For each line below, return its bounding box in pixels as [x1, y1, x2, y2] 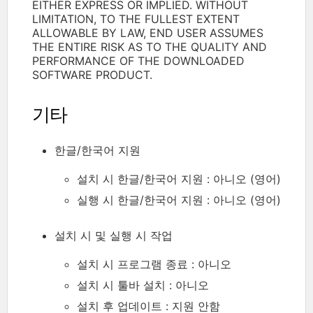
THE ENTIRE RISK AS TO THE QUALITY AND [32, 39, 267, 54]
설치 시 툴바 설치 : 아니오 [77, 277, 209, 292]
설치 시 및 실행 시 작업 [54, 228, 173, 242]
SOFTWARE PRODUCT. [32, 67, 152, 82]
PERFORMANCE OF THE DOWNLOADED [32, 53, 245, 68]
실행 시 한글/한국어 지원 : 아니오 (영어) [77, 192, 281, 207]
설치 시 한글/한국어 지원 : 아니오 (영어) [77, 171, 281, 186]
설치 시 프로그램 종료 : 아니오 [77, 256, 231, 271]
